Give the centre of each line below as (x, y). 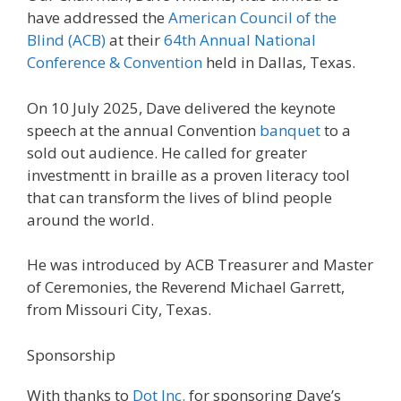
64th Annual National (240, 40)
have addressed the (98, 18)
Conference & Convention (115, 63)
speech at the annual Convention (143, 130)
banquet (290, 130)
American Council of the (252, 18)
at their (135, 40)
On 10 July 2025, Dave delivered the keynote (181, 107)
